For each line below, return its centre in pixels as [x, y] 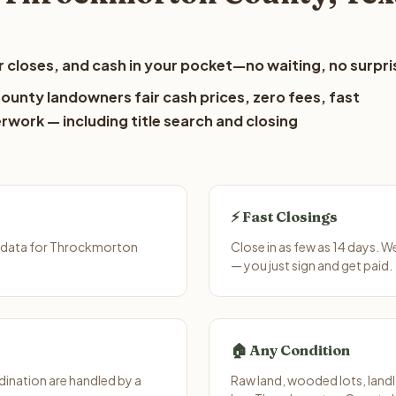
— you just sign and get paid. [312, 265]
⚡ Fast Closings [284, 217]
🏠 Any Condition [290, 350]
